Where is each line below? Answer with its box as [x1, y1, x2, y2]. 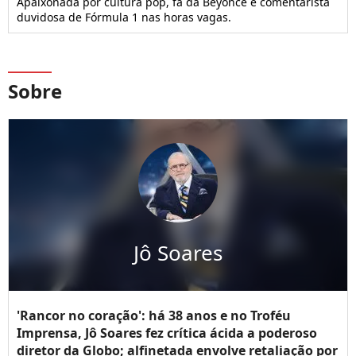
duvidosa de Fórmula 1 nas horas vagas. [17, 10, 231, 25]
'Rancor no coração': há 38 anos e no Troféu [17, 307, 291, 325]
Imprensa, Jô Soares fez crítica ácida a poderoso [17, 324, 317, 342]
